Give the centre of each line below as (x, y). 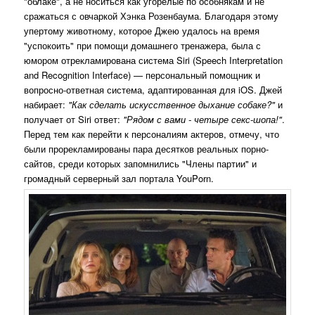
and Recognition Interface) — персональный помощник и (142, 75)
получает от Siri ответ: (72, 119)
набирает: (46, 104)
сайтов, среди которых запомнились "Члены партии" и (141, 163)
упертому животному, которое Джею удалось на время (142, 30)
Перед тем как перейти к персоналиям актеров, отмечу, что (152, 134)
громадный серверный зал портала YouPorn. (119, 178)
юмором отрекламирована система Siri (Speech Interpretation (154, 60)
